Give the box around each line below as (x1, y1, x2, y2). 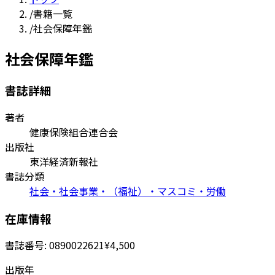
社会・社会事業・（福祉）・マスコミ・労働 (29, 183, 226, 198)
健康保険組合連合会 (29, 124, 118, 139)
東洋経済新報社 (29, 153, 98, 169)
